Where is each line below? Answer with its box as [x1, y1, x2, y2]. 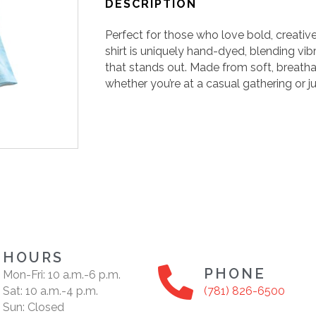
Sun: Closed [3, 300, 64, 314]
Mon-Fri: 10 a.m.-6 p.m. [3, 267, 121, 281]
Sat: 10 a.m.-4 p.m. [3, 284, 98, 298]
